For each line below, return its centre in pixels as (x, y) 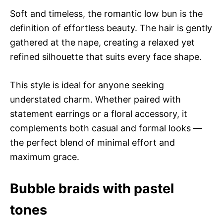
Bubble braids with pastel (92, 189)
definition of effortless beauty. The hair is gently (111, 28)
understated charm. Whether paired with (95, 99)
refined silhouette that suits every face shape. (106, 57)
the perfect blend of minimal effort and (92, 142)
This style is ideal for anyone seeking (87, 85)
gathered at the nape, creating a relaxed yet (102, 42)
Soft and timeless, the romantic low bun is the (106, 14)
